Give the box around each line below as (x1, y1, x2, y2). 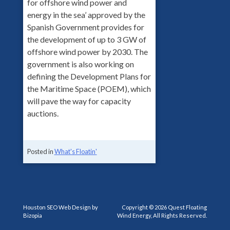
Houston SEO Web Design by (23, 204, 98, 211)
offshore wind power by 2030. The (27, 47, 148, 57)
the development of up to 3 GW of (27, 34, 146, 45)
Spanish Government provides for (27, 22, 144, 32)
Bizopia (23, 212, 42, 219)
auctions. (27, 108, 59, 119)
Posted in (27, 147, 54, 156)
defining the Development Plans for (27, 71, 151, 82)
